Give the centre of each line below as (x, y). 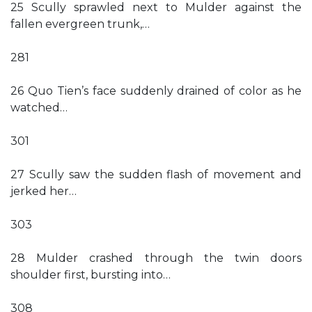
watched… (39, 108)
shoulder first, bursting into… (91, 275)
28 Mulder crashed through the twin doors (156, 258)
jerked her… (44, 191)
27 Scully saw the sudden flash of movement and (156, 174)
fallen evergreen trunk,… (80, 24)
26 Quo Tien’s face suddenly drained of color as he (156, 91)
